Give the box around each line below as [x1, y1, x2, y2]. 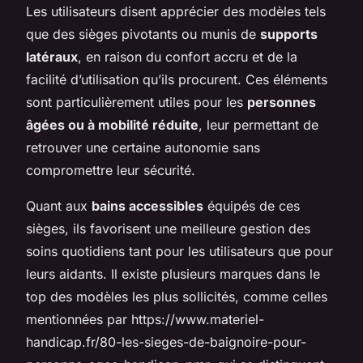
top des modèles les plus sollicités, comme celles [26, 288, 327, 305]
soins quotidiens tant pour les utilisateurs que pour [26, 242, 333, 259]
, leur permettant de [199, 116, 318, 133]
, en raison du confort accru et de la [78, 48, 297, 65]
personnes [247, 93, 316, 110]
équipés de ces [203, 197, 300, 214]
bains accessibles [92, 197, 203, 214]
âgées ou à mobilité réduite [26, 116, 199, 133]
